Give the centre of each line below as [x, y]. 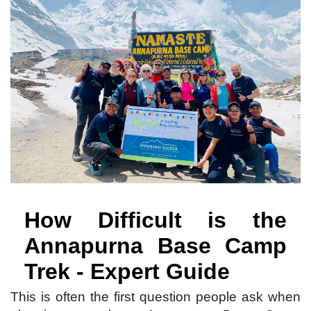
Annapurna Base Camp [155, 245]
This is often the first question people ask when [155, 296]
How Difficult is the [155, 220]
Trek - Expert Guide [127, 271]
